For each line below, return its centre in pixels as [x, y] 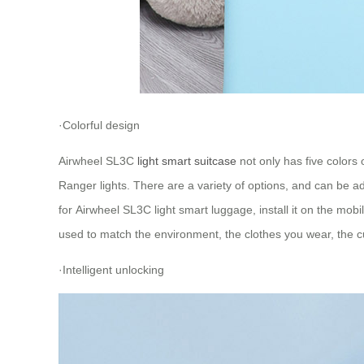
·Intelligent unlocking [111, 269]
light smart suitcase [187, 160]
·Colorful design [99, 125]
